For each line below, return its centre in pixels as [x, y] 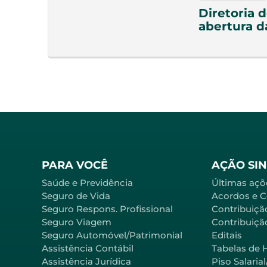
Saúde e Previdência [87, 182]
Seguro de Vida [76, 195]
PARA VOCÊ [75, 165]
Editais [227, 235]
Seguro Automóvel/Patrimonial [112, 235]
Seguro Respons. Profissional [107, 209]
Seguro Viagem [77, 222]
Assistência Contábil [88, 248]
